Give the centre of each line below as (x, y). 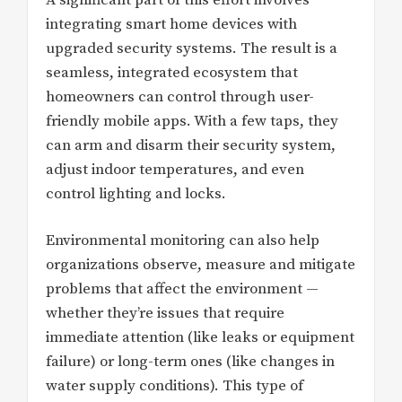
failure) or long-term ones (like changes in (190, 362)
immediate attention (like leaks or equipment (200, 338)
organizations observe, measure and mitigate (201, 265)
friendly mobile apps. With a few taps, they (192, 121)
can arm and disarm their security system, (191, 145)
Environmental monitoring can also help (183, 241)
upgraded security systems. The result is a (192, 48)
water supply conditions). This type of (175, 386)
